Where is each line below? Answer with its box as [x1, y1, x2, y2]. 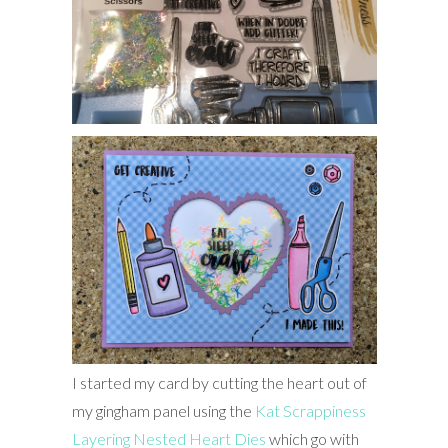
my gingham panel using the [71, 401, 255, 421]
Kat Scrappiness [254, 401, 366, 421]
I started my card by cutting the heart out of [71, 373, 367, 393]
